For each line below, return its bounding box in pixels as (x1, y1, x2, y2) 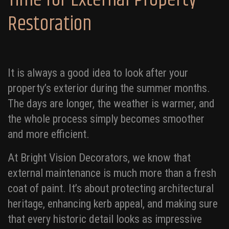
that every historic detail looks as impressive (8, 213, 202, 226)
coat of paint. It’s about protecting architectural (8, 182, 214, 195)
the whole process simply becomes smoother (8, 112, 204, 126)
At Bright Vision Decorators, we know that (8, 151, 191, 165)
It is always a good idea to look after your (8, 66, 188, 80)
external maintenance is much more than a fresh (8, 167, 216, 180)
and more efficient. (8, 128, 89, 141)
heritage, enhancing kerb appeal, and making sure (8, 197, 218, 211)
